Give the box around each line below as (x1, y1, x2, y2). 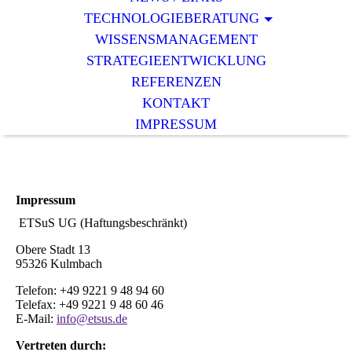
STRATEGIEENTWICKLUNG (86, 53, 266, 68)
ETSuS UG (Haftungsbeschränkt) (19, 216, 187, 230)
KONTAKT (142, 95, 210, 111)
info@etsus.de (57, 312, 127, 326)
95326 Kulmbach (16, 257, 102, 271)
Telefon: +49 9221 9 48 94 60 (16, 284, 164, 298)
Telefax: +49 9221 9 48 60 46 (16, 298, 163, 312)
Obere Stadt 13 (16, 243, 90, 257)
